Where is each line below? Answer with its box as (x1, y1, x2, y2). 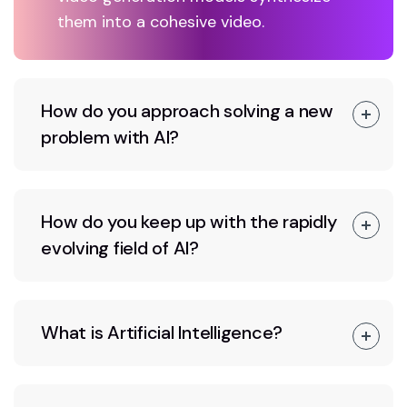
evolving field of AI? (41, 236, 199, 261)
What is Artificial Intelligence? (41, 321, 283, 345)
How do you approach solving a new (41, 99, 333, 124)
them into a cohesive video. (57, 11, 264, 34)
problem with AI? (41, 125, 179, 150)
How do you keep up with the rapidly (41, 210, 337, 234)
